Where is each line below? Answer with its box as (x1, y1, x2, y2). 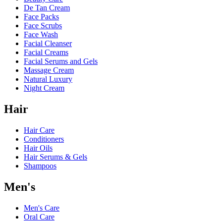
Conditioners (24, 135, 64, 144)
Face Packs (24, 12, 59, 21)
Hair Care (24, 126, 55, 135)
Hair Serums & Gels (24, 153, 87, 162)
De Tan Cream (24, 3, 70, 12)
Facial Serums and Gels (24, 57, 98, 66)
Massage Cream (24, 66, 74, 75)
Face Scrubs (24, 21, 62, 30)
